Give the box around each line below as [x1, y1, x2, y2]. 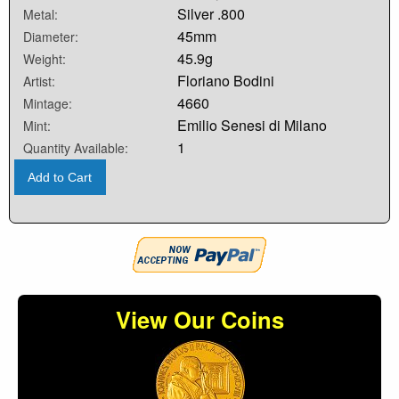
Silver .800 [177, 3, 246, 24]
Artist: [23, 71, 55, 90]
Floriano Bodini [177, 69, 275, 91]
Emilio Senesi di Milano [177, 114, 328, 135]
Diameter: [23, 27, 78, 45]
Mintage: [23, 94, 72, 112]
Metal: [23, 4, 58, 23]
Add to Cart [28, 169, 93, 184]
